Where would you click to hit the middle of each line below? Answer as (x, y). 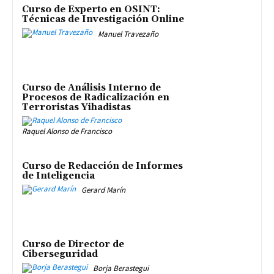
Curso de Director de (73, 244)
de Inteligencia (58, 176)
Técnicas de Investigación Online (103, 20)
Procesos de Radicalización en (96, 98)
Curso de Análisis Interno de (91, 88)
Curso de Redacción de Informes (102, 166)
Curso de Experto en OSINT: (91, 10)
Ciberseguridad (60, 254)
